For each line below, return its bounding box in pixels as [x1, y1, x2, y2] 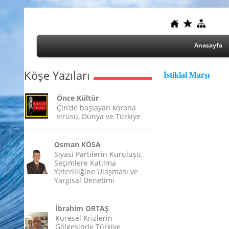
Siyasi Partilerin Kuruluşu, [54, 149, 143, 159]
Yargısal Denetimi [54, 175, 114, 185]
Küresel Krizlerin [55, 213, 112, 223]
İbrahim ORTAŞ [55, 203, 109, 213]
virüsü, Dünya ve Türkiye [57, 111, 141, 121]
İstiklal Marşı [164, 71, 210, 79]
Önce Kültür [57, 93, 99, 103]
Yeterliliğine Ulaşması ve [54, 167, 138, 176]
